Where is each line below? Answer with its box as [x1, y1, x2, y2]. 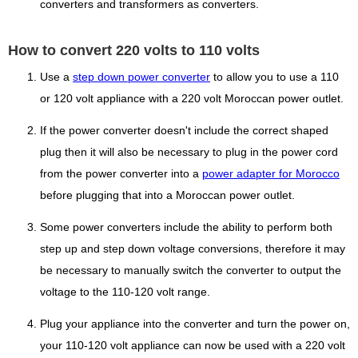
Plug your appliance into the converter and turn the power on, [40, 318, 350, 331]
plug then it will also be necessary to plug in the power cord [40, 146, 338, 159]
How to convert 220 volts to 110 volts [8, 42, 260, 58]
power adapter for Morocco [202, 168, 340, 181]
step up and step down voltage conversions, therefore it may [40, 243, 345, 256]
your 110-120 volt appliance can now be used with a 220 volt [40, 340, 345, 352]
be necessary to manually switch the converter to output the [40, 265, 341, 277]
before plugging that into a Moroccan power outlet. [40, 189, 295, 202]
